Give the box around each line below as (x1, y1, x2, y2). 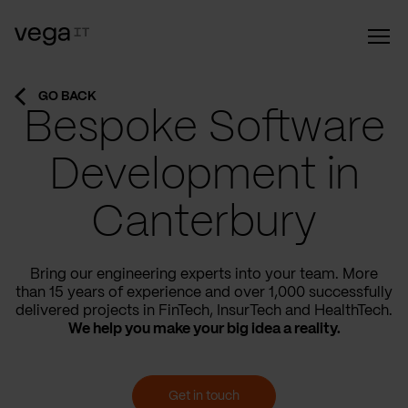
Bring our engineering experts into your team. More (30, 268, 378, 281)
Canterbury (91, 203, 317, 245)
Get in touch (168, 390, 240, 403)
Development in (48, 156, 360, 198)
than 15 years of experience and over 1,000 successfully (15, 286, 393, 300)
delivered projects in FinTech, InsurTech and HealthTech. (15, 304, 393, 318)
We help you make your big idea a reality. (67, 322, 341, 336)
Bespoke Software (23, 108, 385, 150)
